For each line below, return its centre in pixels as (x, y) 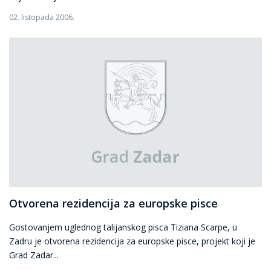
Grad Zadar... (34, 255)
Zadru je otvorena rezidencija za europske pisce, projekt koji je (132, 241)
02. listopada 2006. (42, 18)
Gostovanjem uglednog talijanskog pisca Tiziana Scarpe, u (123, 227)
